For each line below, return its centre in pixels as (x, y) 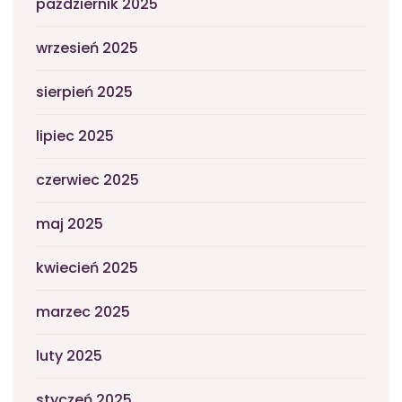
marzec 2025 (83, 312)
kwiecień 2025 (87, 268)
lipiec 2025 (75, 136)
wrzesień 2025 (87, 48)
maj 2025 (70, 224)
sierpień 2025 (84, 92)
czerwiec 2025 (87, 180)
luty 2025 (69, 356)
